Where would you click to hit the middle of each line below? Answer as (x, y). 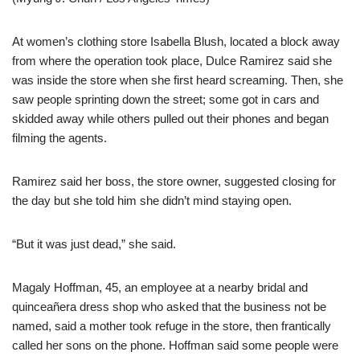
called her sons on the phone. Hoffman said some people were (175, 345)
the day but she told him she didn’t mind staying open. (152, 200)
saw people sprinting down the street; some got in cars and (166, 99)
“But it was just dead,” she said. (94, 243)
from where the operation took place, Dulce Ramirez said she (172, 60)
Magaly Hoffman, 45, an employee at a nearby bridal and (160, 287)
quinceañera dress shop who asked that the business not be (169, 306)
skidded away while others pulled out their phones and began (170, 118)
